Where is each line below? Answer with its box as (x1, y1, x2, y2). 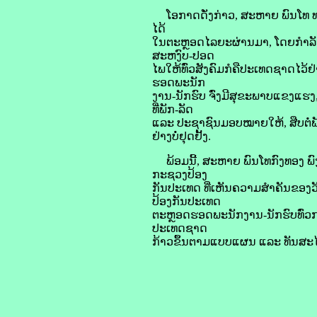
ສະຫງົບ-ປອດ (152, 50, 214, 62)
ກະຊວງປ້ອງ (152, 168, 207, 180)
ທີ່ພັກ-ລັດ (152, 103, 193, 115)
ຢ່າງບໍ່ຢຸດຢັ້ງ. (152, 130, 211, 142)
